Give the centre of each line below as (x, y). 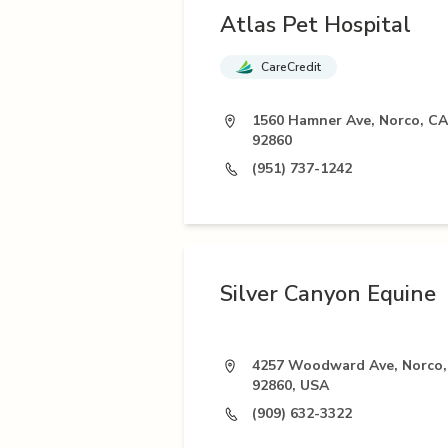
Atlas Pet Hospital (315, 24)
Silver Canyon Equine (328, 293)
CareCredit (291, 66)
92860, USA (290, 385)
